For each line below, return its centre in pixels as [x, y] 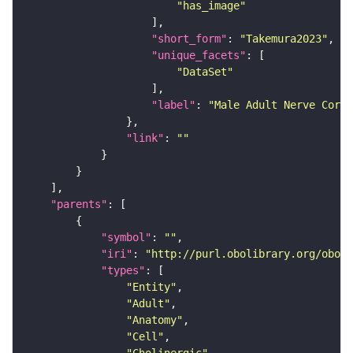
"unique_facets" [199, 56]
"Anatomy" [154, 320]
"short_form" [189, 39]
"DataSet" [205, 72]
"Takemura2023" [284, 39]
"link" [145, 138]
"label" [173, 105]
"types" [123, 271]
